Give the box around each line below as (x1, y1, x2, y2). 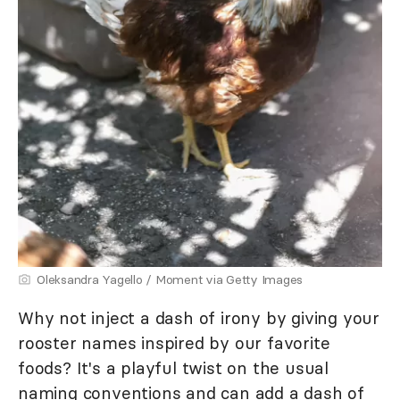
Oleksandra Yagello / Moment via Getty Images (37, 271, 303, 287)
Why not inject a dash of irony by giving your (18, 306, 379, 329)
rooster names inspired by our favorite (18, 331, 330, 354)
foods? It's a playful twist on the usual (18, 356, 329, 379)
